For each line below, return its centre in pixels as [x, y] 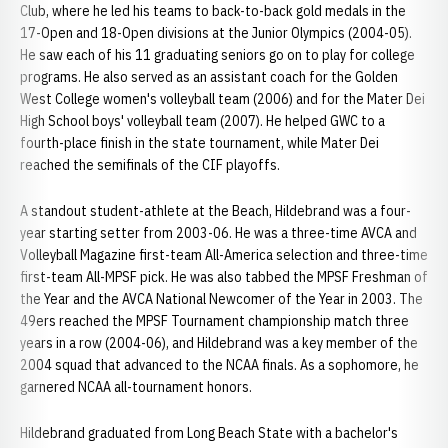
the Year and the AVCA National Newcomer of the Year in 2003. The [221, 299]
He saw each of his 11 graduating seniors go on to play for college [217, 55]
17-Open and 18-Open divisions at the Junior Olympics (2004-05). [216, 33]
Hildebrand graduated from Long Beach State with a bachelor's [209, 433]
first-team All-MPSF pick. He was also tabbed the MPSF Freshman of [224, 277]
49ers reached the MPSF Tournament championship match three [214, 321]
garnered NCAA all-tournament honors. [136, 387]
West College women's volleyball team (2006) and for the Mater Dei [222, 99]
